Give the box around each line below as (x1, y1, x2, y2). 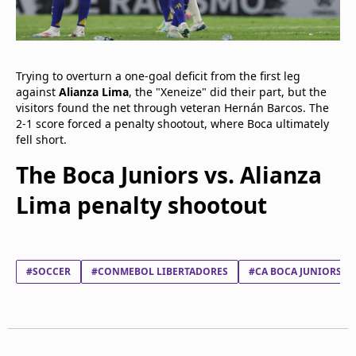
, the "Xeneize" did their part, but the (129, 83, 327, 99)
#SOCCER (26, 264, 71, 278)
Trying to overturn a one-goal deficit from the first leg (16, 68, 300, 83)
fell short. (16, 131, 67, 147)
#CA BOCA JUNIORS (249, 264, 342, 278)
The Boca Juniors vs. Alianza (16, 159, 322, 190)
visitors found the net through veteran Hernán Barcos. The (16, 99, 329, 115)
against (16, 83, 59, 99)
